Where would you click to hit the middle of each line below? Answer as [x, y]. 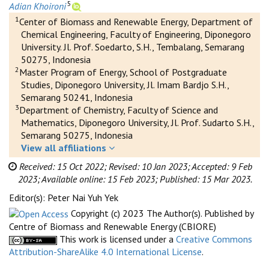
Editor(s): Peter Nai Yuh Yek [64, 197]
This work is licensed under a [116, 239]
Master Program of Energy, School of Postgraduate [123, 72]
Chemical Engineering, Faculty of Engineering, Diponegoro [136, 34]
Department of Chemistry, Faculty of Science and [119, 110]
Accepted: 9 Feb [222, 166]
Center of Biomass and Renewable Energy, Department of [136, 21]
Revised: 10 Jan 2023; [150, 166]
